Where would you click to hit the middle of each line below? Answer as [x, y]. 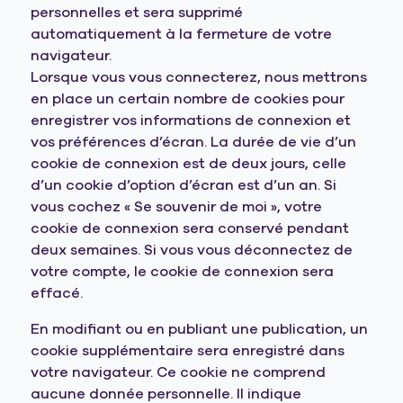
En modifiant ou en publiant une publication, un [200, 329]
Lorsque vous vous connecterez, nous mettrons [199, 77]
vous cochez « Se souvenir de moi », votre [177, 207]
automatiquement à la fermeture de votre [182, 34]
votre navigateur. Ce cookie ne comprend [179, 372]
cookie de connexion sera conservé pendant [190, 228]
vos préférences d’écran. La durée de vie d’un [194, 142]
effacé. [57, 293]
